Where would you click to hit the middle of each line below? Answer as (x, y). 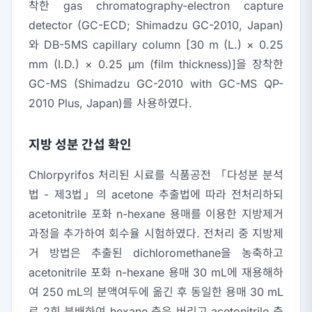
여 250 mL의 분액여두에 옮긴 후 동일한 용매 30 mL (156, 292)
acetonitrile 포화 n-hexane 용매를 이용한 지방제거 (156, 214)
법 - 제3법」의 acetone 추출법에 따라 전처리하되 (156, 195)
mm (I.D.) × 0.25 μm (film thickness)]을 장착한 (156, 64)
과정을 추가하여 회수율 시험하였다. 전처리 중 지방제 (156, 234)
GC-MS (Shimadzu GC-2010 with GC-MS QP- (156, 84)
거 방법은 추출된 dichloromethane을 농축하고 (156, 253)
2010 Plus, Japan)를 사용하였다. (110, 103)
